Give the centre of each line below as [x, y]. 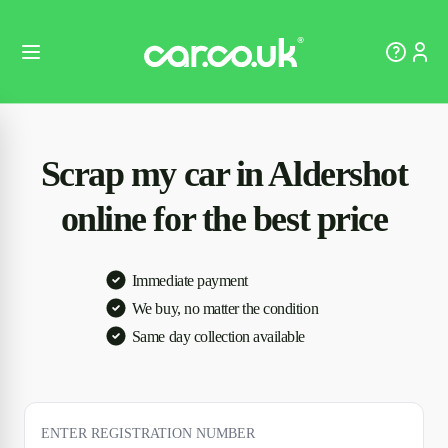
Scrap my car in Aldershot [224, 174]
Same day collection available [218, 336]
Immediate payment [189, 280]
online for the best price [224, 219]
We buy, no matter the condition [225, 308]
